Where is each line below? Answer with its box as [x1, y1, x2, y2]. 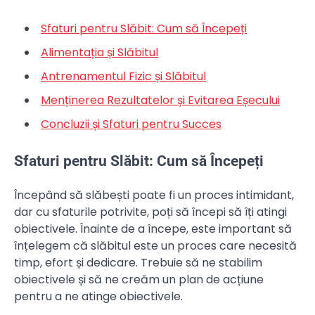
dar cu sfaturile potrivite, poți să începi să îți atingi [14, 204, 287, 221]
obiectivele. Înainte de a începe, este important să [14, 221, 292, 238]
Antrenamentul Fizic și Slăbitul [41, 67, 206, 84]
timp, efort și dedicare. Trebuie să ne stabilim [14, 255, 262, 271]
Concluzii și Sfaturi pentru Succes [41, 115, 221, 132]
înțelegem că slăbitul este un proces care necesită [14, 238, 297, 255]
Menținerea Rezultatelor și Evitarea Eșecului [41, 91, 280, 108]
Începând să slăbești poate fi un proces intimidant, [14, 187, 294, 204]
